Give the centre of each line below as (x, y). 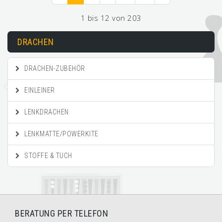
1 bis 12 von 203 (111, 18)
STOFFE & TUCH (47, 156)
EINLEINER (39, 90)
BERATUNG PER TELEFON (61, 213)
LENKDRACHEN (46, 112)
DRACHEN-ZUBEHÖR (54, 68)
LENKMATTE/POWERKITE (60, 134)
